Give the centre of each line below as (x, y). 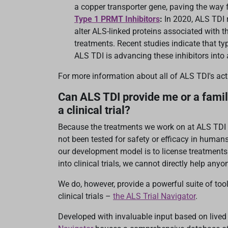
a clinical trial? (94, 110)
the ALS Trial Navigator (154, 196)
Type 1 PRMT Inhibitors (117, 19)
